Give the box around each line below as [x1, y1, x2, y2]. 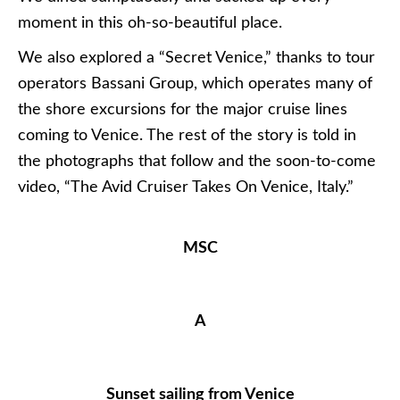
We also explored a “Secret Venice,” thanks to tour [18, 50, 375, 66]
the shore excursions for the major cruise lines [18, 102, 347, 118]
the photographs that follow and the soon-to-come [18, 154, 376, 170]
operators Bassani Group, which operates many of [18, 76, 372, 92]
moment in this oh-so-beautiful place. [18, 15, 282, 31]
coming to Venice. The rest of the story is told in [18, 128, 356, 144]
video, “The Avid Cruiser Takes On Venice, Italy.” [18, 179, 354, 196]
